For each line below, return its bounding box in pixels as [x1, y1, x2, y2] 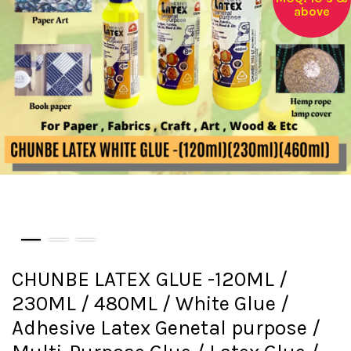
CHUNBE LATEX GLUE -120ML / [12, 266, 288, 291]
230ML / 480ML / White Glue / [12, 291, 289, 316]
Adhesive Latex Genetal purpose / [12, 315, 320, 340]
